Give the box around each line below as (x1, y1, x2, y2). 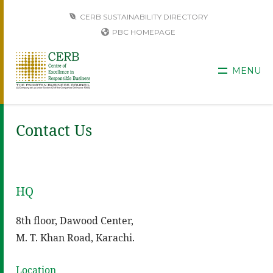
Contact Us (16, 119, 92, 140)
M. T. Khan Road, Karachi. (16, 231, 135, 244)
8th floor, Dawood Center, (16, 214, 133, 227)
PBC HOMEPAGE (112, 27, 175, 37)
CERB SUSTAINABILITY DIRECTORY (79, 12, 208, 21)
